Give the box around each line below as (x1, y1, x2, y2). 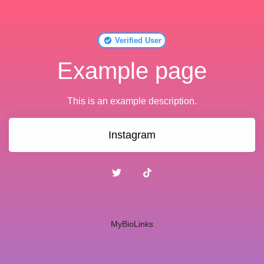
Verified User (112, 36, 161, 45)
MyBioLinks (111, 219, 153, 229)
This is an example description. (67, 96, 197, 106)
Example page (57, 58, 207, 84)
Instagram (108, 129, 156, 141)
